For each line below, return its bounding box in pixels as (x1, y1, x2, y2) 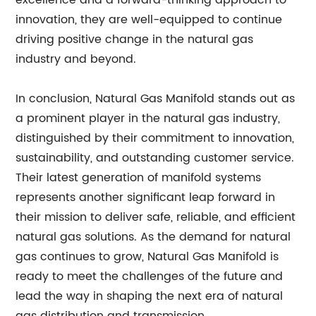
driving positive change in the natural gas (16, 30, 254, 49)
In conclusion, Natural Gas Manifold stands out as (16, 90, 296, 108)
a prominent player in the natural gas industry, (16, 109, 281, 128)
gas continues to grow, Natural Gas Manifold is (16, 248, 279, 266)
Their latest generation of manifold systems (16, 169, 262, 187)
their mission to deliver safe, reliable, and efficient (16, 208, 296, 226)
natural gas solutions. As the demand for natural (16, 228, 291, 246)
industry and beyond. (16, 50, 137, 68)
